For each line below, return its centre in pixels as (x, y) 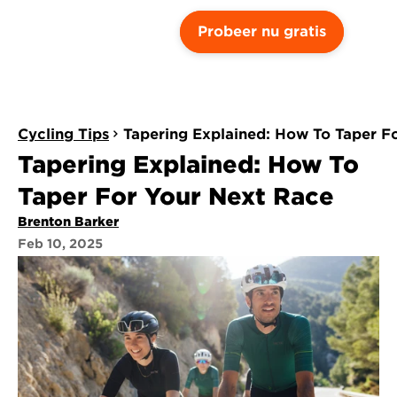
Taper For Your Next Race (176, 196)
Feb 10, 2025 (60, 244)
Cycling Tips (63, 134)
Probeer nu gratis (262, 31)
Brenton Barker (68, 222)
